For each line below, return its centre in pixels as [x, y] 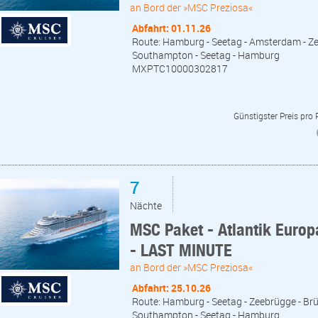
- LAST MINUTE [181, 250]
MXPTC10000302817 [180, 69]
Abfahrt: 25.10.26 [171, 287]
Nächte [146, 205]
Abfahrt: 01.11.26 [171, 28]
